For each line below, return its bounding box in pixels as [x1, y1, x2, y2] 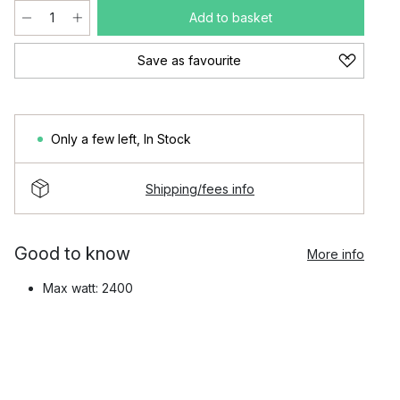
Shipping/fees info [146, 180, 254, 196]
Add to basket [189, 10, 272, 25]
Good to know [14, 243, 130, 264]
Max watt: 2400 [43, 280, 133, 296]
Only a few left [51, 131, 137, 146]
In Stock [144, 131, 191, 146]
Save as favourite [137, 53, 241, 68]
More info [307, 246, 364, 262]
